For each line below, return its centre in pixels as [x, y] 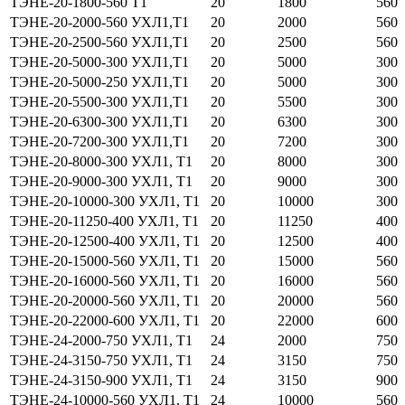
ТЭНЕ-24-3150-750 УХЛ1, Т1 [101, 361]
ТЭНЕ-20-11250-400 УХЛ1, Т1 [104, 221]
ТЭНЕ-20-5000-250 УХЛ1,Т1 [99, 82]
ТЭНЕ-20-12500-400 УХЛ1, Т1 [105, 241]
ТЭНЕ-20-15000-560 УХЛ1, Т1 [105, 261]
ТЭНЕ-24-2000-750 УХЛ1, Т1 [101, 341]
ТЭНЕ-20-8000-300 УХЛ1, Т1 [101, 162]
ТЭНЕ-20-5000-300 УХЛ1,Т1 [99, 62]
